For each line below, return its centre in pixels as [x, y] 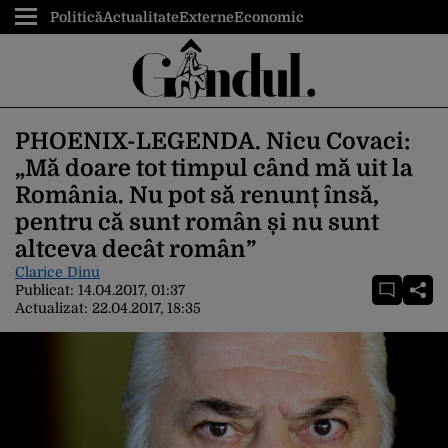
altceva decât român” [135, 249]
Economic [269, 17]
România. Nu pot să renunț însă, [197, 195]
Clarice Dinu [57, 272]
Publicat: [46, 290]
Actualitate [141, 17]
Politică [76, 17]
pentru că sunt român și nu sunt [197, 222]
